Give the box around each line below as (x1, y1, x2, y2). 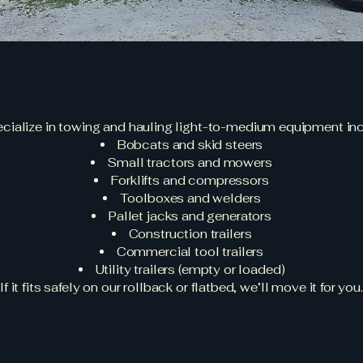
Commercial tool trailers (116, 244, 264, 259)
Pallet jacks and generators (109, 208, 271, 224)
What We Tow (35, 77, 327, 96)
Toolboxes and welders (119, 190, 261, 206)
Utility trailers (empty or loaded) (95, 262, 285, 277)
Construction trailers (128, 226, 252, 241)
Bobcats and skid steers (117, 137, 263, 152)
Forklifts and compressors (111, 173, 269, 188)
